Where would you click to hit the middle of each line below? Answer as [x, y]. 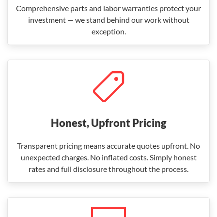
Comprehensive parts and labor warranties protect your [108, 8]
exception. [108, 31]
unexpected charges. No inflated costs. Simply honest [108, 157]
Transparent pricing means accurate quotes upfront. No [108, 146]
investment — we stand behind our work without [108, 20]
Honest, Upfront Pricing [108, 123]
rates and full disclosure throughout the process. [108, 169]
